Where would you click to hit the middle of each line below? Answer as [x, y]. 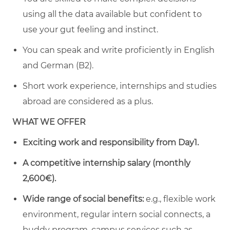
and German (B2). [58, 65]
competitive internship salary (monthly [110, 163]
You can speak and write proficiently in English [119, 50]
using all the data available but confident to [112, 14]
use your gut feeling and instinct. [90, 29]
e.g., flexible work [180, 199]
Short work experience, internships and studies [120, 86]
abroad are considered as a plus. [88, 101]
